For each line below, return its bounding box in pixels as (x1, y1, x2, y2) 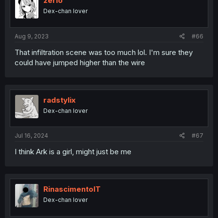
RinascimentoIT (43, 184, 101, 194)
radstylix (43, 95, 75, 105)
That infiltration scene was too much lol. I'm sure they (15, 47, 193, 57)
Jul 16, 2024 (15, 132, 48, 139)
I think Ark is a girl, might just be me (15, 147, 131, 156)
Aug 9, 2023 (15, 32, 49, 40)
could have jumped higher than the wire (15, 57, 145, 67)
